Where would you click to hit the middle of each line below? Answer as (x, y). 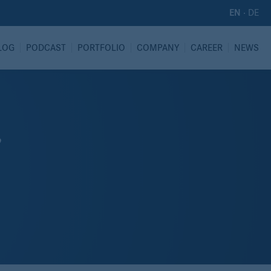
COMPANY (158, 48)
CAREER (207, 48)
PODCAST (46, 48)
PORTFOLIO (101, 48)
